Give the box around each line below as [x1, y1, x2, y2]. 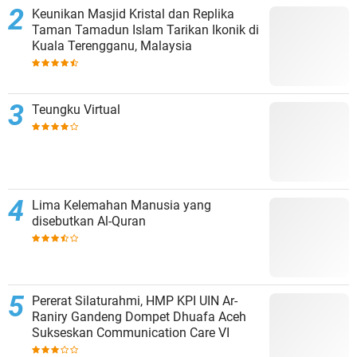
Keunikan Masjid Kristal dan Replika [32, 6, 234, 22]
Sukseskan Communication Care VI [32, 324, 229, 340]
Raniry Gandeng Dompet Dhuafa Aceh [32, 308, 246, 324]
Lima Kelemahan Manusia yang [32, 197, 211, 213]
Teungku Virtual [32, 101, 120, 117]
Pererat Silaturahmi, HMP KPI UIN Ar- [32, 292, 237, 308]
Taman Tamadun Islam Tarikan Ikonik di [32, 22, 75, 37]
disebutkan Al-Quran [32, 213, 146, 229]
